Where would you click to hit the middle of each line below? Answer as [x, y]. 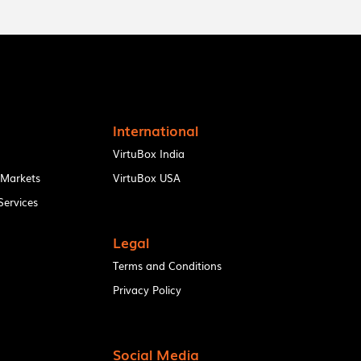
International [156, 130]
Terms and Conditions [168, 265]
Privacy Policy [147, 289]
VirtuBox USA [147, 177]
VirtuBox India [149, 153]
